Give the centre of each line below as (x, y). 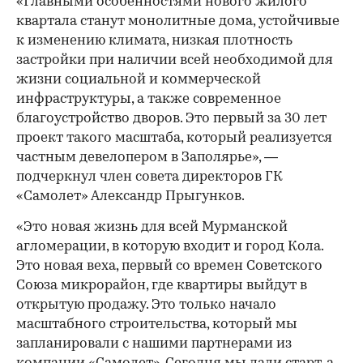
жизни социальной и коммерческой (139, 80)
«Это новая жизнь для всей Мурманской (152, 228)
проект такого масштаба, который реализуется (174, 139)
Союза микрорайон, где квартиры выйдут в (162, 286)
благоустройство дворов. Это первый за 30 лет (171, 119)
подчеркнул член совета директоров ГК (149, 177)
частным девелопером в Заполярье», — (147, 158)
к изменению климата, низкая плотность (154, 41)
